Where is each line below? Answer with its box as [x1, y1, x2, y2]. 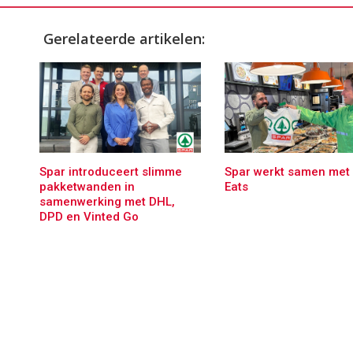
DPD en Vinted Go [39, 209, 139, 224]
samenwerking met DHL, [39, 194, 175, 209]
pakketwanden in [39, 179, 135, 194]
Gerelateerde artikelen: [43, 29, 205, 48]
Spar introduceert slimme [39, 164, 182, 179]
